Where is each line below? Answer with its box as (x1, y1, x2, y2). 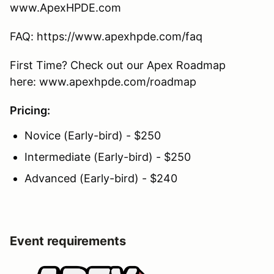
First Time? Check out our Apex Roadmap (10, 59, 226, 72)
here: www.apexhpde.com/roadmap (10, 75, 196, 89)
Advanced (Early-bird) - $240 (24, 172, 177, 185)
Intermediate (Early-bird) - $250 (24, 150, 191, 164)
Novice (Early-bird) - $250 (24, 129, 161, 143)
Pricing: (10, 104, 50, 117)
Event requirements (10, 234, 126, 249)
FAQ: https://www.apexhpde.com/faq (10, 30, 202, 43)
